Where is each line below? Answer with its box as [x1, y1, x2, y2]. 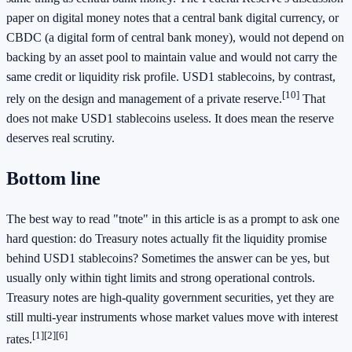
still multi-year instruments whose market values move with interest [6, 310, 338, 324]
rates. [6, 332, 32, 346]
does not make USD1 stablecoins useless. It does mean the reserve [6, 112, 334, 126]
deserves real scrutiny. [6, 131, 115, 145]
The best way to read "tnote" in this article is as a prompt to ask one [6, 212, 339, 226]
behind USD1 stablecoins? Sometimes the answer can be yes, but [6, 251, 329, 266]
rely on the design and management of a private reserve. [6, 92, 282, 106]
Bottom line [6, 168, 101, 189]
